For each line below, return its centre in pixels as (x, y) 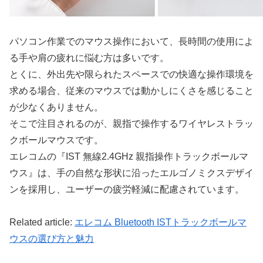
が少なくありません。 (56, 107)
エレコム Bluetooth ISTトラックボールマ (161, 222)
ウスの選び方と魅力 (52, 239)
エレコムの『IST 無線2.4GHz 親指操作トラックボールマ (129, 156)
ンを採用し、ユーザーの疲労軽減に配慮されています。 (127, 189)
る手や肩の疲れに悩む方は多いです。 (89, 58)
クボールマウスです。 (56, 140)
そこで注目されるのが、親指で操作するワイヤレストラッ (131, 123)
